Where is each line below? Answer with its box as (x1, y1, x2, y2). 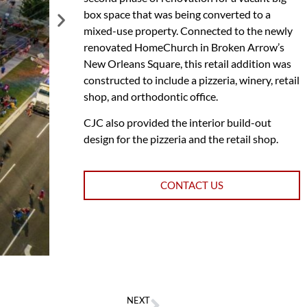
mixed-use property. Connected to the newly (84, 23, 293, 37)
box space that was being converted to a (84, 7, 271, 21)
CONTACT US (160, 179, 223, 192)
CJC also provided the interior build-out (84, 116, 271, 130)
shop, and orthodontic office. (84, 89, 218, 103)
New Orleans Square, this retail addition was (84, 56, 291, 70)
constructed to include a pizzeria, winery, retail (84, 73, 299, 86)
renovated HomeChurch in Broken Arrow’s (84, 40, 284, 53)
